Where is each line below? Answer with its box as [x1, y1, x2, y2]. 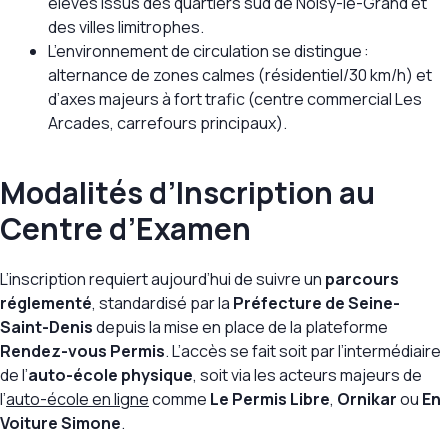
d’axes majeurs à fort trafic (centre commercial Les [48, 88, 422, 111]
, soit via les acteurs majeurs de [193, 364, 422, 387]
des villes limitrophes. [48, 16, 204, 39]
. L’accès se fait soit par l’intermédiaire [165, 340, 441, 363]
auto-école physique [28, 364, 193, 387]
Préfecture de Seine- [233, 292, 400, 315]
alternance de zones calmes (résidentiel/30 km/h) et [48, 64, 432, 87]
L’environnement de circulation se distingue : [48, 40, 369, 63]
